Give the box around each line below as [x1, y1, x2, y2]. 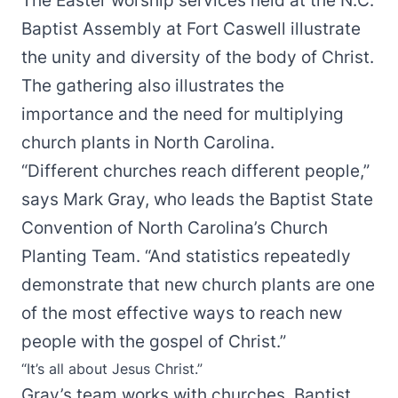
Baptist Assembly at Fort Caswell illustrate [21, 19, 361, 39]
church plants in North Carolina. [21, 132, 275, 153]
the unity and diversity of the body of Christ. [21, 47, 374, 68]
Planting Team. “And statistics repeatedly [21, 246, 351, 267]
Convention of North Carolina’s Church [21, 218, 328, 238]
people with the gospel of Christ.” [21, 331, 286, 352]
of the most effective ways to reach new [21, 303, 342, 323]
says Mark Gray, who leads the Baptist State [21, 189, 373, 210]
